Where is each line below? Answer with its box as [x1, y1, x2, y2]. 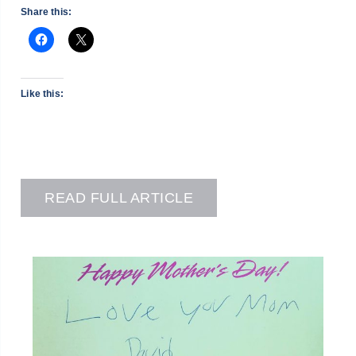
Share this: [21, 6, 72, 17]
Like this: [21, 87, 64, 99]
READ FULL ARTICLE [44, 190, 194, 207]
